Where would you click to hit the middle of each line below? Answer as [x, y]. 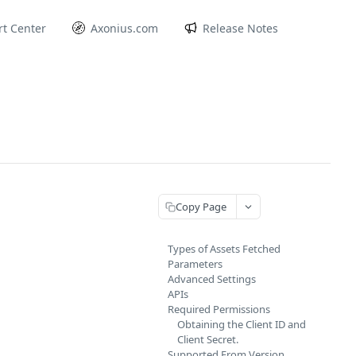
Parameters [195, 264]
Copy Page [201, 206]
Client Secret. [208, 339]
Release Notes [241, 28]
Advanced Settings [212, 279]
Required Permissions [219, 309]
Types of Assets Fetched [224, 249]
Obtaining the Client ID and [242, 324]
